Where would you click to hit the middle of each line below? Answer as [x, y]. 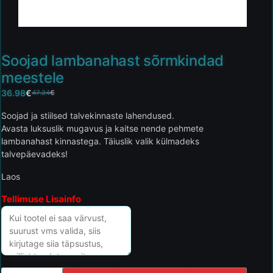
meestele [33, 77]
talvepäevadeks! [34, 154]
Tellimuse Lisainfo [41, 199]
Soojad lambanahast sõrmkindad [113, 60]
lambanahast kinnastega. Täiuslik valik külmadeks [100, 141]
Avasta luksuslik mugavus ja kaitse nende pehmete [102, 128]
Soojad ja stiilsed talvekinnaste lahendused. [88, 115]
